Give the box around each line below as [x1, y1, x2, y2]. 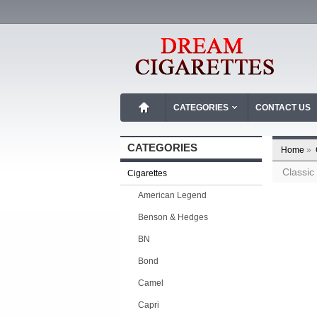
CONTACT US [255, 103, 311, 113]
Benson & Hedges [138, 212, 208, 222]
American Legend [138, 190, 207, 200]
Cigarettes [127, 168, 167, 178]
